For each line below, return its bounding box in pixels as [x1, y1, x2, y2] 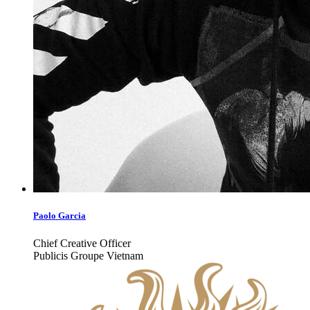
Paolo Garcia [33, 210, 86, 221]
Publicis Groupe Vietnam [33, 249, 143, 262]
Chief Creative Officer [33, 237, 131, 249]
